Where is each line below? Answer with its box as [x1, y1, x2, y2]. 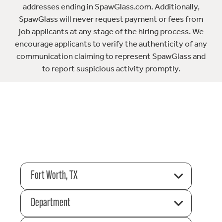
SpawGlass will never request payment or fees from [19, 14, 203, 24]
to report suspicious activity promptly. [42, 63, 180, 74]
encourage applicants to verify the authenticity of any [15, 39, 207, 49]
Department [30, 197, 70, 209]
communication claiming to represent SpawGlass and [16, 51, 206, 61]
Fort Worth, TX [30, 169, 78, 182]
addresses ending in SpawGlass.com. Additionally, [22, 1, 200, 12]
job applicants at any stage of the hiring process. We [18, 26, 204, 37]
